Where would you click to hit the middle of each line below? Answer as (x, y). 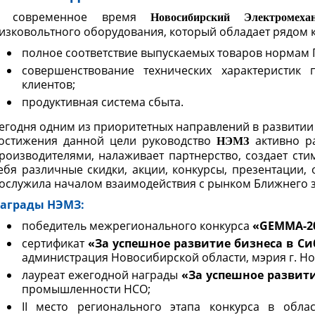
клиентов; (49, 84)
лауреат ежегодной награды (102, 275)
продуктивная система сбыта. (103, 102)
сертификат (55, 243)
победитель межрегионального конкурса (136, 226)
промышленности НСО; (86, 289)
